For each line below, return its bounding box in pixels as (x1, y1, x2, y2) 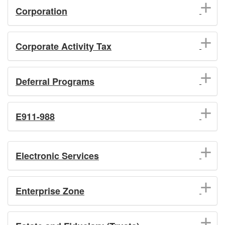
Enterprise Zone (16, 184, 84, 197)
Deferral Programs (16, 74, 94, 88)
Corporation (16, 4, 67, 18)
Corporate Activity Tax (16, 39, 111, 53)
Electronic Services (16, 149, 99, 162)
